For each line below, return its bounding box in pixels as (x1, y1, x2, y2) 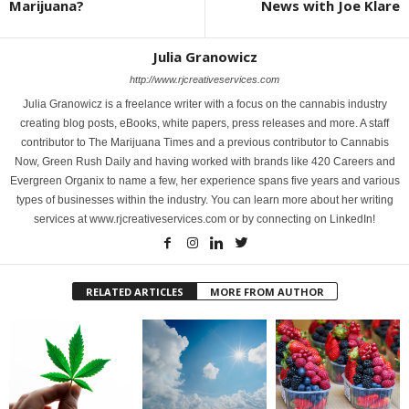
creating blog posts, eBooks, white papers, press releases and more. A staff (20, 117, 389, 131)
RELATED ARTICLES (85, 285, 184, 299)
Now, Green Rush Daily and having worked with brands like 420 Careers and (14, 155, 395, 169)
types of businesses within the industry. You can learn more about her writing (16, 194, 393, 207)
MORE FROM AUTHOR (209, 285, 324, 299)
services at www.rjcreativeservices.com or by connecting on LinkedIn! (34, 213, 375, 226)
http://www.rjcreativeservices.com (130, 74, 279, 86)
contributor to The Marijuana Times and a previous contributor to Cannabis (20, 136, 389, 150)
